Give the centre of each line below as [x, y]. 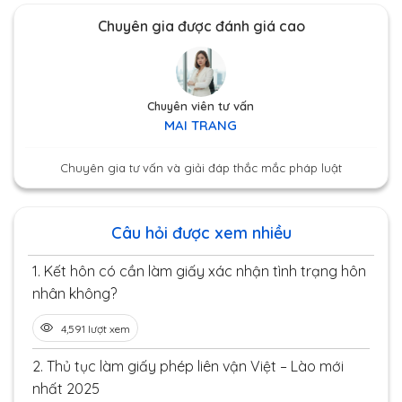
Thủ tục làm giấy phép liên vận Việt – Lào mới [195, 366]
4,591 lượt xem [96, 328]
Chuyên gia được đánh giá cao [201, 26]
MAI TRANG [201, 125]
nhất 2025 [66, 388]
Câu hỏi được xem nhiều [201, 232]
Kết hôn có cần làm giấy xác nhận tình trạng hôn [205, 271]
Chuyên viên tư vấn [201, 105]
